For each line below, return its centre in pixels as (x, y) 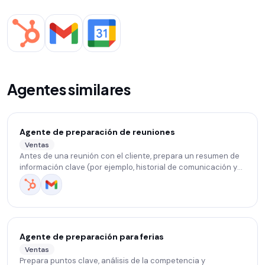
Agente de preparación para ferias (92, 237)
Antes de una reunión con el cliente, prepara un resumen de (130, 156)
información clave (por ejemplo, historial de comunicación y (128, 167)
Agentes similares (69, 90)
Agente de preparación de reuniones (97, 132)
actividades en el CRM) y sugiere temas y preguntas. (116, 179)
